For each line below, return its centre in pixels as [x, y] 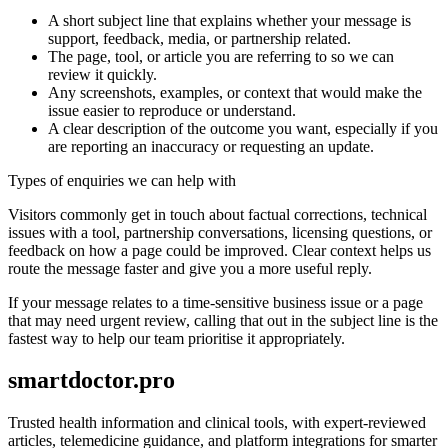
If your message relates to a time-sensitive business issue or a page [215, 302]
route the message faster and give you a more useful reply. [190, 268]
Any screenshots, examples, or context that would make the [235, 92]
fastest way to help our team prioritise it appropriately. [176, 338]
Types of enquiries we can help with [122, 180]
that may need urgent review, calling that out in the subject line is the [223, 320]
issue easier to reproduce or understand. [172, 110]
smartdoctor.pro [91, 380]
